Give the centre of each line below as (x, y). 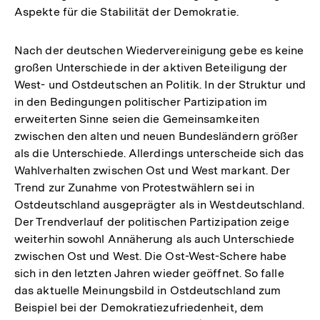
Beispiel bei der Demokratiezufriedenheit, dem (139, 307)
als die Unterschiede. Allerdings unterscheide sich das (159, 153)
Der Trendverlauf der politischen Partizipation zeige (152, 221)
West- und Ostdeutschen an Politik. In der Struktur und (160, 84)
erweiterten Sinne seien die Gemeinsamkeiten (137, 119)
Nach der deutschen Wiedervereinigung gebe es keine (159, 50)
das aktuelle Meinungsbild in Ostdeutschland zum (148, 290)
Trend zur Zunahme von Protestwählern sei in (134, 187)
